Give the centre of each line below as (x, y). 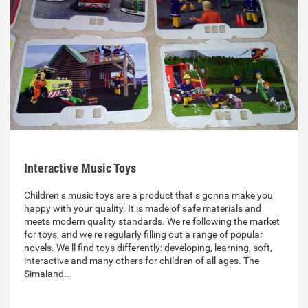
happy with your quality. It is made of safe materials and (143, 209)
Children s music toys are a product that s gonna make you (148, 196)
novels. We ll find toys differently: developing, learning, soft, (148, 248)
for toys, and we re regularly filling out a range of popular (144, 235)
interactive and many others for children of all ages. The (142, 261)
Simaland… (47, 274)
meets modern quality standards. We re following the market (152, 222)
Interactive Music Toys (80, 168)
